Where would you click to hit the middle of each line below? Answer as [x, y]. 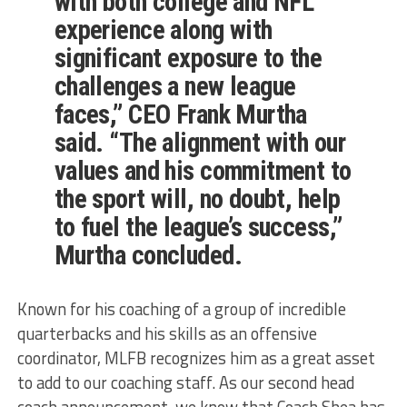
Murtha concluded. [148, 255]
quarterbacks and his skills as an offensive [167, 333]
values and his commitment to [203, 170]
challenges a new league [175, 86]
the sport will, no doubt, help [197, 199]
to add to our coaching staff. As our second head [185, 382]
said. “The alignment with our [200, 142]
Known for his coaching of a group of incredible [181, 308]
